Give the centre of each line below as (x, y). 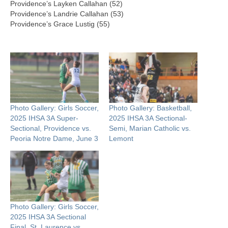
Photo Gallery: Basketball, (150, 108)
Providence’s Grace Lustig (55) (60, 24)
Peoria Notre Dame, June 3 (54, 139)
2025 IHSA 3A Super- (44, 118)
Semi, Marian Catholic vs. (150, 129)
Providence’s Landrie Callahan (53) (67, 13)
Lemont (121, 139)
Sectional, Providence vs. (51, 129)
